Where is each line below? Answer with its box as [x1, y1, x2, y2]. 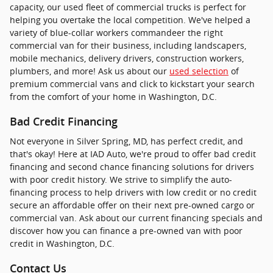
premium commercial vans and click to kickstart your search [10, 77, 255, 90]
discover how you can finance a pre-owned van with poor [10, 225, 243, 237]
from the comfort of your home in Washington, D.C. [10, 90, 217, 102]
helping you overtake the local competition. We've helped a [10, 13, 250, 26]
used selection [169, 65, 229, 77]
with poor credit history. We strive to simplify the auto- [10, 174, 232, 186]
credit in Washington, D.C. [10, 238, 115, 250]
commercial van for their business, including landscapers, [10, 39, 246, 51]
